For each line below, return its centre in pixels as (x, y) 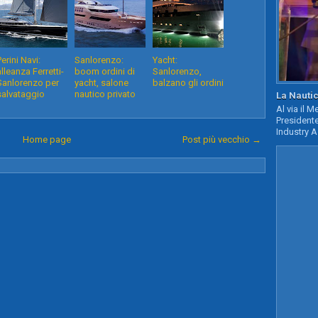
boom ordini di (105, 71)
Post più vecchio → (222, 139)
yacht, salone (102, 83)
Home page (46, 139)
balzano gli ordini (188, 83)
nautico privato (105, 94)
